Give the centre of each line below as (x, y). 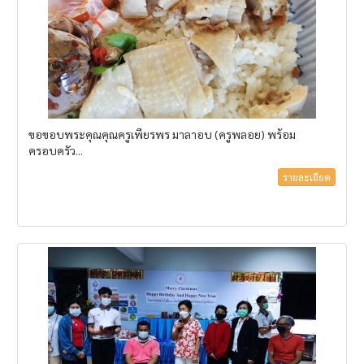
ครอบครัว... (56, 151)
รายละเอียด (307, 177)
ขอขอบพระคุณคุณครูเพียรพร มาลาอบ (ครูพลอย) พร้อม (162, 134)
